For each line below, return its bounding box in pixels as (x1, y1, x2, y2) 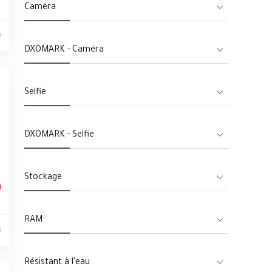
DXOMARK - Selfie (24, 131, 94, 140)
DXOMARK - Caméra (24, 46, 104, 55)
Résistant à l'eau (24, 258, 90, 268)
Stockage (24, 173, 62, 183)
